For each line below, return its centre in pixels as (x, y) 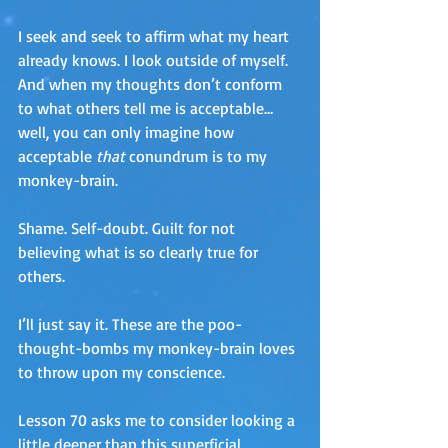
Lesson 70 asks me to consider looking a (158, 420)
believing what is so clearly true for (140, 252)
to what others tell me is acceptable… (145, 108)
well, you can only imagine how (128, 132)
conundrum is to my (198, 156)
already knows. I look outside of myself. (155, 60)
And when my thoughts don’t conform (152, 84)
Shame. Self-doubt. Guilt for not (128, 228)
